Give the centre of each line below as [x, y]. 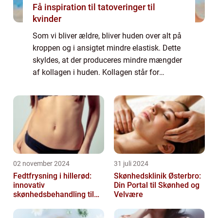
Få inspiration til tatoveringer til [94, 7]
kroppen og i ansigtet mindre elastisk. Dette [107, 48]
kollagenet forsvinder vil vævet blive [94, 97]
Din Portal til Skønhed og [157, 185]
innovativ [29, 185]
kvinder [47, 19]
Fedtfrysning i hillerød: [52, 176]
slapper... [48, 109]
